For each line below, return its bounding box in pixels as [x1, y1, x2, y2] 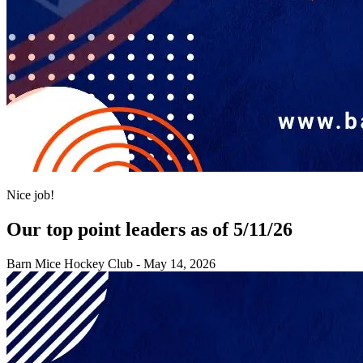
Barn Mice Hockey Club [6, 256, 133, 271]
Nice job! [6, 188, 54, 202]
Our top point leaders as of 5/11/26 [6, 218, 293, 240]
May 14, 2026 [143, 256, 216, 271]
